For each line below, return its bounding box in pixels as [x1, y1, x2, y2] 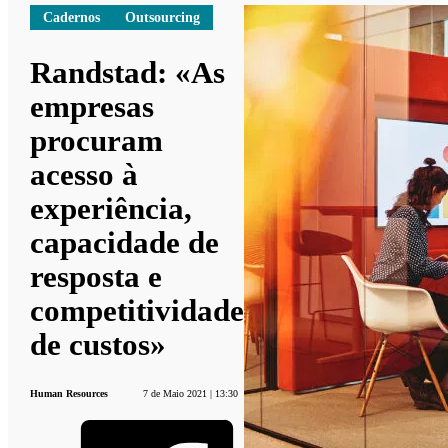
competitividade [30, 292, 245, 328]
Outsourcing [125, 9, 201, 25]
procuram [30, 122, 164, 158]
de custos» [30, 326, 167, 362]
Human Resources [30, 387, 109, 399]
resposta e [30, 258, 163, 294]
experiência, [30, 190, 193, 226]
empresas [30, 88, 155, 124]
